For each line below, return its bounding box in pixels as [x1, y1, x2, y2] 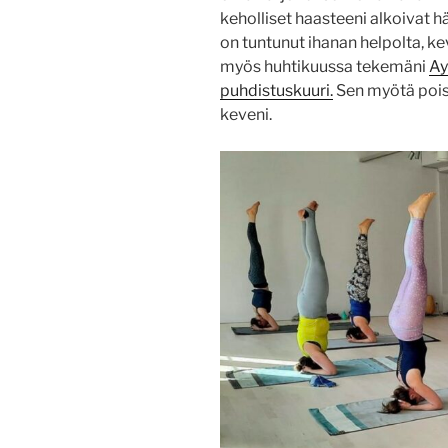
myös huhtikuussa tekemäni [220, 57, 429, 77]
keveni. [220, 105, 272, 125]
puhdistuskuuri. [220, 81, 333, 101]
